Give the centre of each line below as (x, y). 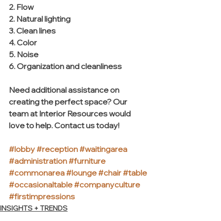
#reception (57, 149)
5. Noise (24, 55)
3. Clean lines (32, 31)
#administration (38, 161)
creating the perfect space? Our (69, 102)
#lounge (81, 173)
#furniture (87, 161)
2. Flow (22, 7)
